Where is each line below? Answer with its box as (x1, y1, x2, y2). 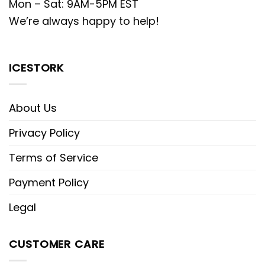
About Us (9, 101, 57, 116)
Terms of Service (9, 150, 98, 166)
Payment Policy (9, 175, 89, 190)
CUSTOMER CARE (9, 237, 105, 252)
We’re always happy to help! (9, 13, 159, 28)
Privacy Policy (9, 125, 80, 141)
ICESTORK (9, 60, 64, 76)
